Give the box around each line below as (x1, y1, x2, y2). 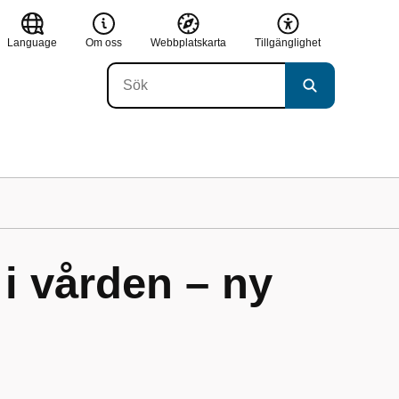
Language (7, 36, 57, 49)
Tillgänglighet (255, 36, 321, 49)
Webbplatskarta (151, 36, 226, 49)
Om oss (85, 36, 122, 49)
